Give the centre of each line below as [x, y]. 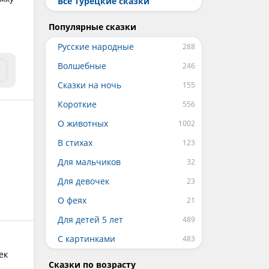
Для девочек [83, 181]
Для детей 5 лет [90, 219]
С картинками [86, 239]
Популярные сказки [92, 27]
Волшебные [82, 66]
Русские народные [96, 47]
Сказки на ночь [89, 85]
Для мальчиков [89, 162]
